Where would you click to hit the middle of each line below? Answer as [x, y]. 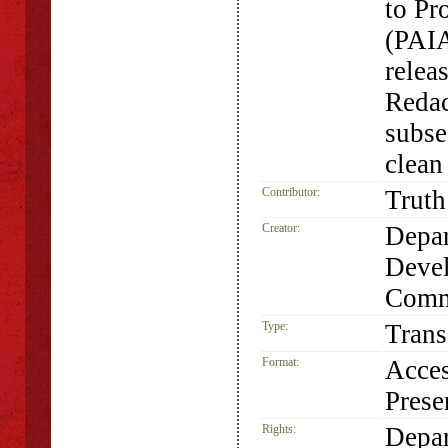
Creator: [281, 228]
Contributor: [291, 192]
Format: [280, 362]
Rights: [279, 429]
